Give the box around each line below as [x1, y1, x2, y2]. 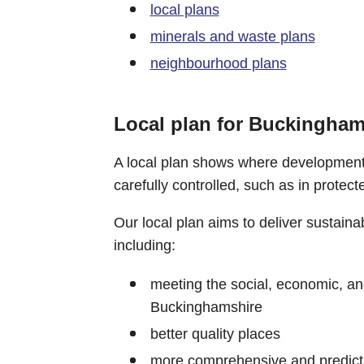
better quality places [149, 325, 280, 342]
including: [113, 236, 175, 253]
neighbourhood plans [149, 54, 287, 71]
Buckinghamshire [149, 298, 262, 315]
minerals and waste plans [149, 28, 315, 45]
